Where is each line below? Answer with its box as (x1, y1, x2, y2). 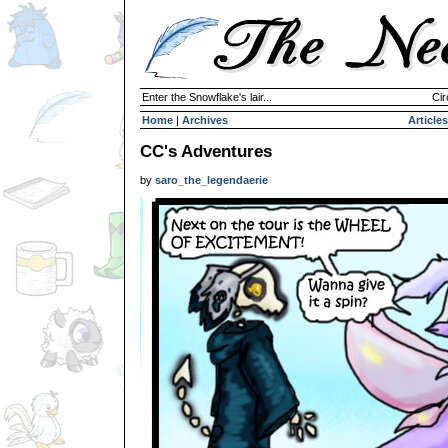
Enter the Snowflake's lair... (142, 91, 272, 103)
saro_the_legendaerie (155, 174, 268, 186)
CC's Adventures (140, 141, 272, 161)
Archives (182, 114, 228, 126)
